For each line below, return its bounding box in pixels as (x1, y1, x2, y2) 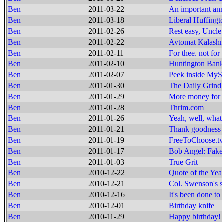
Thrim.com (169, 103, 204, 111)
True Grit (169, 158, 198, 166)
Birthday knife (169, 201, 214, 210)
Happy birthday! (169, 212, 221, 221)
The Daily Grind (169, 81, 221, 90)
